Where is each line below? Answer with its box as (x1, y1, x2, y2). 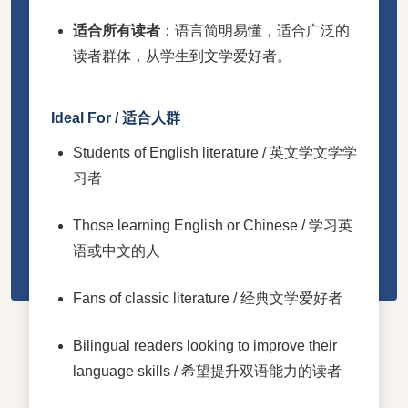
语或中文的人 (73, 242, 160, 259)
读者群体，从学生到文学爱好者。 (73, 47, 291, 64)
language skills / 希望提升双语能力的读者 (73, 362, 342, 379)
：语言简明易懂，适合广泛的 (160, 22, 350, 38)
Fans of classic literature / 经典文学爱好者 (73, 290, 342, 306)
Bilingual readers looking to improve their (73, 337, 337, 353)
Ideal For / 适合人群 (51, 109, 180, 126)
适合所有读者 (73, 22, 160, 38)
